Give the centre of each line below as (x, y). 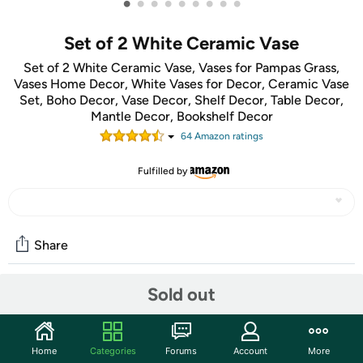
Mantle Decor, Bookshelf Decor (181, 116)
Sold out (181, 294)
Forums (181, 350)
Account (250, 350)
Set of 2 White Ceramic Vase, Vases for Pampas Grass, (181, 68)
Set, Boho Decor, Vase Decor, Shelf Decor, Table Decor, (181, 100)
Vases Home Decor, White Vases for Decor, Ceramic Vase (181, 84)
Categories (113, 350)
